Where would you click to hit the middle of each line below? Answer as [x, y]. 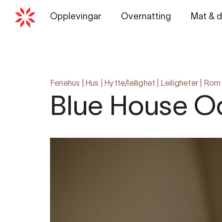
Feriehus [65, 84]
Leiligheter [179, 84]
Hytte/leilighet [130, 84]
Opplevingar [75, 17]
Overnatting [146, 17]
